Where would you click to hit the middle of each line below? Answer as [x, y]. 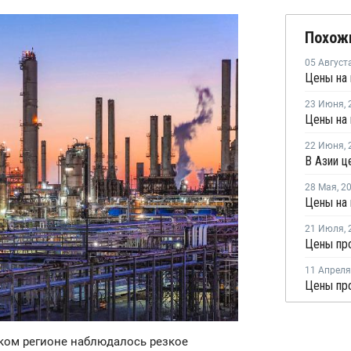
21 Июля [324, 229]
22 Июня [324, 146]
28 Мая [321, 188]
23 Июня [324, 105]
